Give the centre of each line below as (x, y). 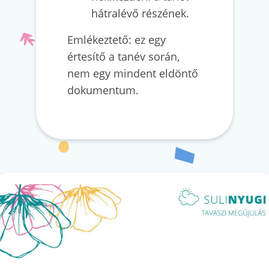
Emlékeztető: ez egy (116, 39)
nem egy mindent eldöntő (133, 73)
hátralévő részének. (140, 13)
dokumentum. (103, 90)
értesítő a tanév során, (123, 56)
